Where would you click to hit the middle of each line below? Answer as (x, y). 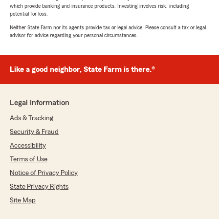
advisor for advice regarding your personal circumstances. (74, 35)
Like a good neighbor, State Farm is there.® (82, 70)
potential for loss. (29, 14)
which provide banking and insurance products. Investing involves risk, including (99, 6)
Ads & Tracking (32, 119)
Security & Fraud (34, 132)
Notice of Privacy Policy (44, 173)
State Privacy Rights (39, 187)
